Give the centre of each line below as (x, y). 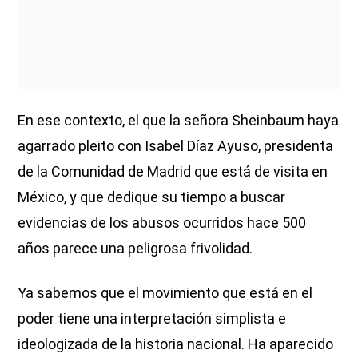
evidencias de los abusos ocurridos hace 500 (162, 223)
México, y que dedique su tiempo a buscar (152, 197)
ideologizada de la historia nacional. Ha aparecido (176, 344)
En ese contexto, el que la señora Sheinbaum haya (179, 121)
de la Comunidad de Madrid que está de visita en (173, 172)
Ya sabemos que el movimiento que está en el (165, 293)
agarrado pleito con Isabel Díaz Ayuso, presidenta (176, 146)
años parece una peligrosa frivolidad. (135, 249)
